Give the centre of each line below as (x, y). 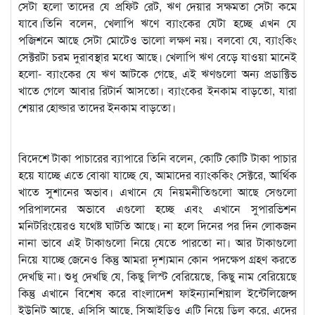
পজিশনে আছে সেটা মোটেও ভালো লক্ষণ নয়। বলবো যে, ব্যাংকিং (157, 39)
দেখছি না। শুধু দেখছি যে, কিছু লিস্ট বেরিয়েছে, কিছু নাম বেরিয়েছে (157, 276)
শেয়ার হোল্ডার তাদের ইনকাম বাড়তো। (97, 107)
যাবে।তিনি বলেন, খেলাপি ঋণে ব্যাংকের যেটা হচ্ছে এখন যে (157, 22)
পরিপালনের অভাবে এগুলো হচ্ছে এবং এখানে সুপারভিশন (157, 208)
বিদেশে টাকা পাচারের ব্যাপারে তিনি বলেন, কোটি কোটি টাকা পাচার (157, 157)
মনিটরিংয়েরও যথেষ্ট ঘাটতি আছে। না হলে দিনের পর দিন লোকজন (157, 225)
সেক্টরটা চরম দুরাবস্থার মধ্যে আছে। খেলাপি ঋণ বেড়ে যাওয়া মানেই (157, 56)
